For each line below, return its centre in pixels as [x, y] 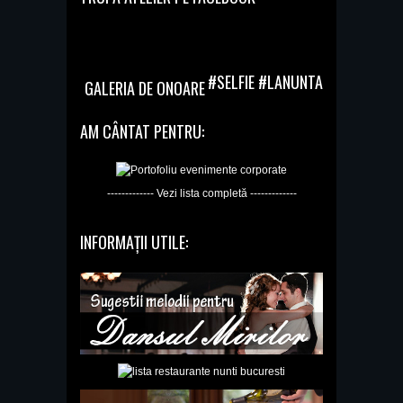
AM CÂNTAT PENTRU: [142, 132]
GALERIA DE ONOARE [145, 89]
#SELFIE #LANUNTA [265, 82]
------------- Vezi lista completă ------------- [201, 194]
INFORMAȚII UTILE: [134, 242]
